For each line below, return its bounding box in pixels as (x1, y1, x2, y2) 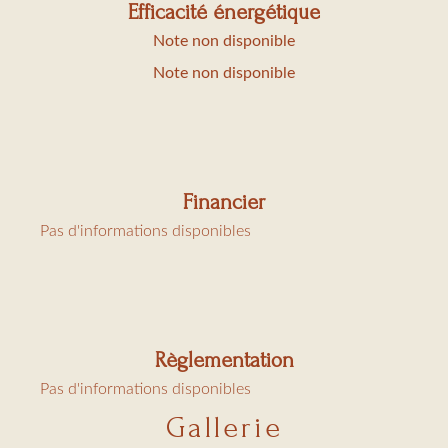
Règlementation (154, 348, 294, 372)
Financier (183, 190, 265, 214)
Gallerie (165, 411, 283, 444)
